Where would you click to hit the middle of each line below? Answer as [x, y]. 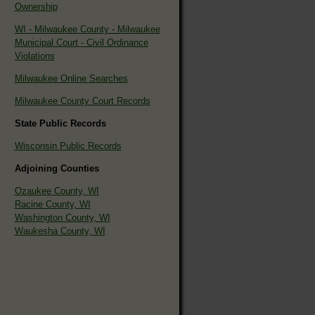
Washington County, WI [62, 217]
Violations [34, 56]
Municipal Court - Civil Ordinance [81, 42]
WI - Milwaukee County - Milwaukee [87, 29]
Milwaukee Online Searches [71, 78]
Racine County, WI [52, 204]
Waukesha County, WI [60, 231]
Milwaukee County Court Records [82, 101]
